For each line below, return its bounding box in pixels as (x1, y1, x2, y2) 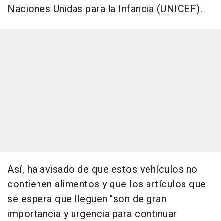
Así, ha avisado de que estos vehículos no (7, 162, 198, 177)
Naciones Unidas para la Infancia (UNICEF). (7, 2, 202, 17)
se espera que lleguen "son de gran (7, 192, 166, 207)
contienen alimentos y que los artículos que (7, 177, 206, 192)
